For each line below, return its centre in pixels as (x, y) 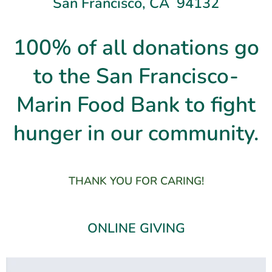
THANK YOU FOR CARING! (136, 181)
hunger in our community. (136, 133)
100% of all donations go (136, 47)
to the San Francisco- (136, 76)
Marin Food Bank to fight (136, 104)
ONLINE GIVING (136, 228)
